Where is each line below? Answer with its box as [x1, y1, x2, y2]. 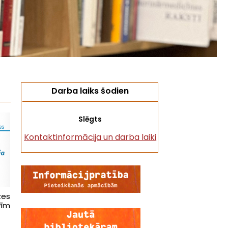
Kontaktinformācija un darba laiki [24, 131, 157, 143]
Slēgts [78, 115, 102, 124]
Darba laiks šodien [51, 85, 129, 97]
